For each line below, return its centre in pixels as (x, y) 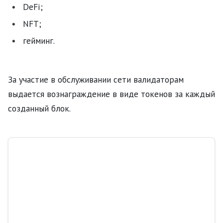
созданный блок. (39, 108)
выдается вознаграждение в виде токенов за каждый (111, 94)
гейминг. (39, 40)
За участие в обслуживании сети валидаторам (96, 79)
